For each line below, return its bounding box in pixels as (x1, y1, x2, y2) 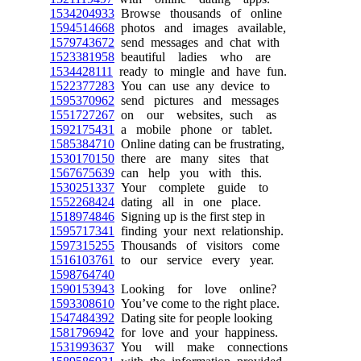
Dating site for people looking (114, 311, 272, 325)
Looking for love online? (114, 282, 276, 296)
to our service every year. (114, 253, 274, 267)
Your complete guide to (114, 180, 268, 194)
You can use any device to (114, 79, 270, 93)
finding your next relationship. (114, 224, 284, 238)
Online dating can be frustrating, (114, 137, 284, 151)
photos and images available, (114, 21, 286, 35)
